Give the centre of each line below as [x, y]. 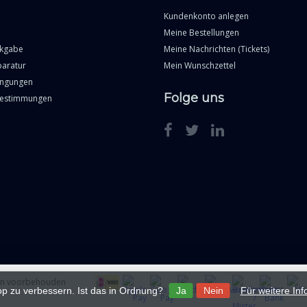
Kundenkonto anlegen [206, 16]
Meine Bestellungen [201, 33]
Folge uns [194, 98]
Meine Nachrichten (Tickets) [217, 49]
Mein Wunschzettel [200, 66]
